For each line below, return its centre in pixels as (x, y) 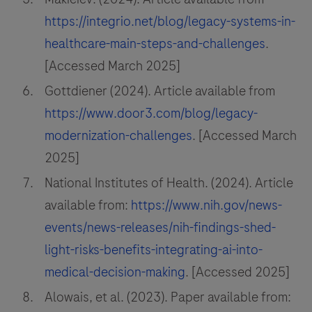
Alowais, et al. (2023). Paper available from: (168, 297)
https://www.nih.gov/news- (206, 205)
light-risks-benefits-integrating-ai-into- (154, 250)
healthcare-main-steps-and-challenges (155, 44)
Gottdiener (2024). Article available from (160, 91)
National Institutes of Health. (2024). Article (169, 183)
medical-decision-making (115, 272)
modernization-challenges (118, 135)
